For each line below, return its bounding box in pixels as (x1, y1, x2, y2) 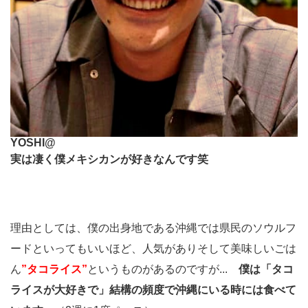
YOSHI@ (10, 137, 56, 149)
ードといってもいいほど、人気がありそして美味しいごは (10, 243, 296, 255)
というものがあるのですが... (87, 263, 239, 276)
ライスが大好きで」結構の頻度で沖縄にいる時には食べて (10, 284, 296, 296)
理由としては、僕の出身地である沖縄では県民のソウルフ (10, 222, 296, 234)
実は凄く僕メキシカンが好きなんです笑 (10, 153, 208, 166)
